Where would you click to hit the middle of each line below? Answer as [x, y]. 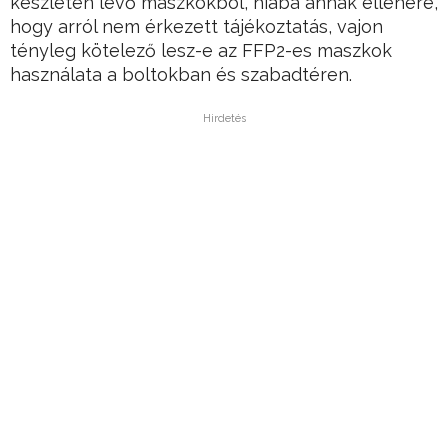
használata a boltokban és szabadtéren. [181, 75]
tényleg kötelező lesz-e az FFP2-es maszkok [201, 51]
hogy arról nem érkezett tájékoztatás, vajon [196, 27]
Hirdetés [224, 119]
